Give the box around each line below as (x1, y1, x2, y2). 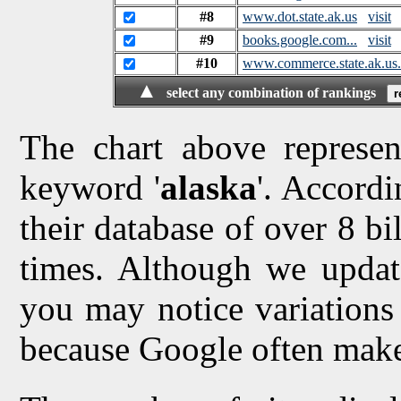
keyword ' (20, 167, 160, 207)
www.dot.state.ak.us (243, 8, 357, 24)
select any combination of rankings (163, 84, 387, 100)
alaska (160, 167, 257, 207)
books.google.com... (243, 31, 357, 47)
